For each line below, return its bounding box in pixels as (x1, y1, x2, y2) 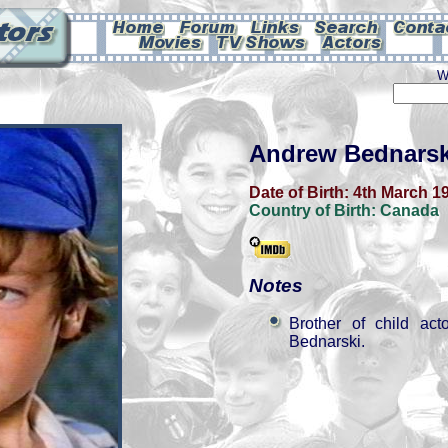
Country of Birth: (249, 202, 380, 219)
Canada (380, 202, 439, 219)
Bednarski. (289, 333, 365, 350)
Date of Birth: (249, 184, 353, 201)
